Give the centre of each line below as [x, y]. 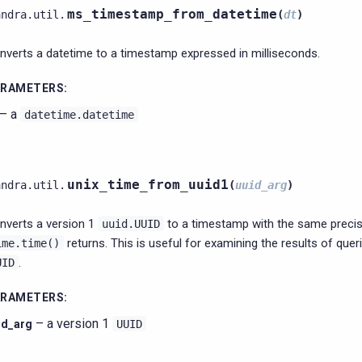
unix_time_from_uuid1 [148, 185]
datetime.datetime [79, 115]
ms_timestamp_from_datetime [172, 14]
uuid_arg [261, 185]
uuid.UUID [131, 224]
